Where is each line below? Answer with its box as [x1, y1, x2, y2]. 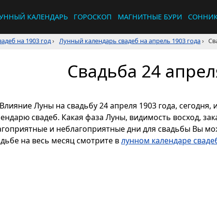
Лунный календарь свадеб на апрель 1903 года [59, 36, 201, 45]
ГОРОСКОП [74, 12, 112, 21]
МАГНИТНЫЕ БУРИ [118, 12, 182, 21]
